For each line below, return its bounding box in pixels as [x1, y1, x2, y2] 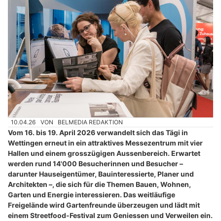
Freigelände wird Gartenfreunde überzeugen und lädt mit [8, 201, 200, 210]
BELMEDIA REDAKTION [58, 118, 123, 126]
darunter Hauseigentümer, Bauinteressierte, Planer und [8, 170, 194, 179]
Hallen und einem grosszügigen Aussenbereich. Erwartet [8, 149, 200, 158]
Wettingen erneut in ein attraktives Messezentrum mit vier [8, 139, 203, 147]
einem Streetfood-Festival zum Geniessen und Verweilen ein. [8, 211, 213, 220]
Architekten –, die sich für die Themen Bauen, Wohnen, [8, 180, 191, 189]
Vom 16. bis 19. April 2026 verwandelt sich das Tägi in [8, 128, 188, 137]
